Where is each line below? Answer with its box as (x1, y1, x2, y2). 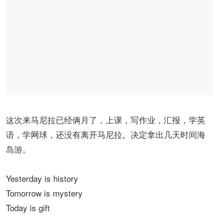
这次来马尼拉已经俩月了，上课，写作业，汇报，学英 (6, 113, 205, 126)
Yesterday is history (6, 172, 78, 185)
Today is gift (6, 201, 50, 214)
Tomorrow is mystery (6, 187, 83, 199)
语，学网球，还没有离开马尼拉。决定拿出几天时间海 (6, 128, 205, 141)
